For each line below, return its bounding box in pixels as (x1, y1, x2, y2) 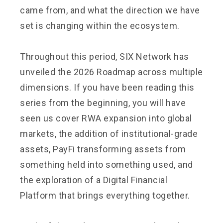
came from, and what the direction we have (20, 4, 200, 15)
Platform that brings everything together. (20, 190, 190, 201)
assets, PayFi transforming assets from (20, 143, 186, 154)
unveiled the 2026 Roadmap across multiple (20, 66, 203, 77)
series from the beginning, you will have (20, 97, 186, 108)
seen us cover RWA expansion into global (20, 112, 192, 123)
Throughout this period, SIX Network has (20, 51, 189, 62)
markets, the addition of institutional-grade (20, 128, 198, 139)
